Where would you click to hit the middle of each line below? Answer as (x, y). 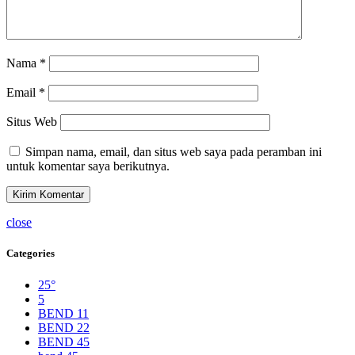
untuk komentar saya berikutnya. (88, 166)
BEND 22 (64, 327)
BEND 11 (63, 313)
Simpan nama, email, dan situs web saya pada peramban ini (174, 152)
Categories (31, 254)
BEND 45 (64, 342)
